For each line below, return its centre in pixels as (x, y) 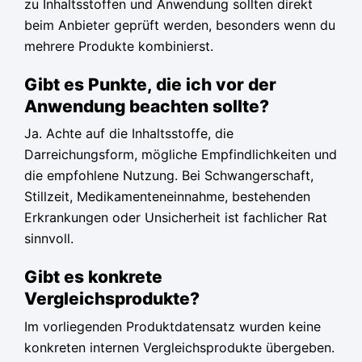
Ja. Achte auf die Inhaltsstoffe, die (129, 134)
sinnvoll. (49, 239)
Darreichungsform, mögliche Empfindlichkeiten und (181, 155)
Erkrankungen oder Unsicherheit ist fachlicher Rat (176, 218)
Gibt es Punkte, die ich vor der (150, 85)
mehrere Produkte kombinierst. (119, 46)
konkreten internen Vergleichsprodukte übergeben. (179, 347)
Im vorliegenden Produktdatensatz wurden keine (173, 326)
